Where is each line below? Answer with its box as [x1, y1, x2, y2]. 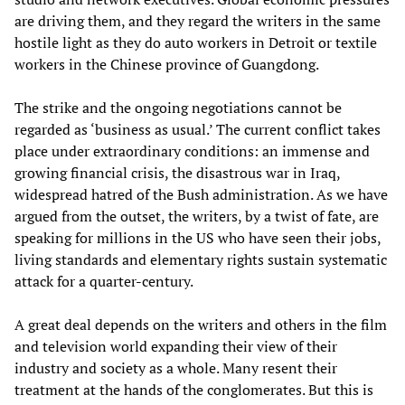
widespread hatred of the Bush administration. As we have [14, 184, 388, 204]
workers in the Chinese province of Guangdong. [14, 53, 319, 74]
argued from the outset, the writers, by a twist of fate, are [14, 205, 379, 226]
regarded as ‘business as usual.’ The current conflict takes [14, 118, 381, 139]
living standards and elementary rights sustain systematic [14, 249, 387, 269]
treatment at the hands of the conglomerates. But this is [14, 379, 373, 400]
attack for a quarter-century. [14, 270, 193, 291]
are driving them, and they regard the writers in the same [14, 10, 381, 31]
